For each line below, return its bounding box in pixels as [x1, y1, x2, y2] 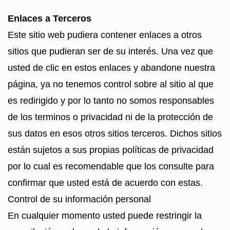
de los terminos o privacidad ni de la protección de [8, 112, 213, 122]
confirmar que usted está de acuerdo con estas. [8, 178, 203, 188]
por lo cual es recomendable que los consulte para [8, 161, 214, 171]
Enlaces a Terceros [8, 13, 91, 24]
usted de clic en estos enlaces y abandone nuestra [8, 63, 215, 73]
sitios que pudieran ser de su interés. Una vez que [8, 46, 213, 56]
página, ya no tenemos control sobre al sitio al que [8, 79, 214, 89]
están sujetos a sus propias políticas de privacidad [8, 145, 214, 155]
